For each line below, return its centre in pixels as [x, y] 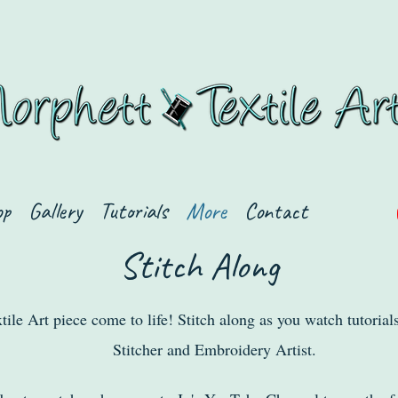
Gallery [55, 211]
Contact [276, 211]
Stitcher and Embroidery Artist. [217, 349]
